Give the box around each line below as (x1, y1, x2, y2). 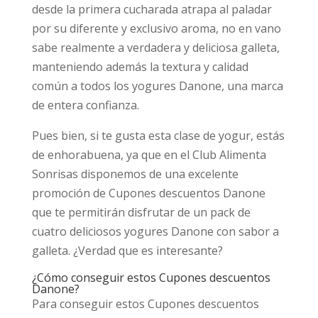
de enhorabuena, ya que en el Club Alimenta (31, 147, 266, 163)
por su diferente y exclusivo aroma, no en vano (31, 21, 281, 36)
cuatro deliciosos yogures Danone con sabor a (31, 224, 279, 239)
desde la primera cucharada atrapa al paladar (31, 1, 272, 17)
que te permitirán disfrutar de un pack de (31, 204, 251, 220)
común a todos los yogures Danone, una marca (31, 78, 283, 94)
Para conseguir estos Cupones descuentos (31, 296, 259, 312)
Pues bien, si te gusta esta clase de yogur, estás (31, 128, 285, 143)
